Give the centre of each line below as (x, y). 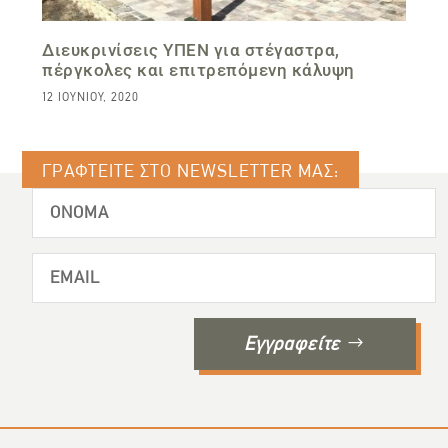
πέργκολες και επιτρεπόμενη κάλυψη (198, 69)
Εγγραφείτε (292, 343)
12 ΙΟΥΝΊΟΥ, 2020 (91, 96)
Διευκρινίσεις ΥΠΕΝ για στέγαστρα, (191, 49)
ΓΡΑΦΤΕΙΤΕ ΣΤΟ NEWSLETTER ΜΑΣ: (191, 170)
